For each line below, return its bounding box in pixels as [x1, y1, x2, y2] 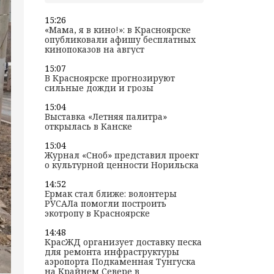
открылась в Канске [44, 120, 132, 133]
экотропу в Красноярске [44, 207, 150, 220]
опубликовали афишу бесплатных [44, 34, 196, 46]
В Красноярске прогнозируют [44, 72, 175, 84]
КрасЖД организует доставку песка [44, 236, 202, 248]
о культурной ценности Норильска [44, 159, 199, 171]
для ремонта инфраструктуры [44, 246, 179, 258]
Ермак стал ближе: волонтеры [44, 188, 177, 200]
